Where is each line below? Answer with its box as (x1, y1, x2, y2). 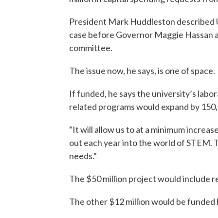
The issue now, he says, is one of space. (69, 65, 215, 76)
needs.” (69, 150, 97, 161)
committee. (69, 42, 112, 53)
